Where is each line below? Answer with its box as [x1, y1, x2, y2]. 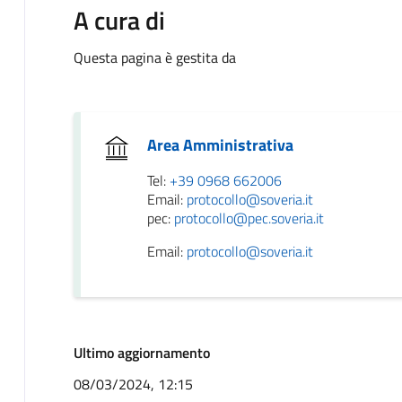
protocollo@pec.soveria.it [173, 206, 324, 229]
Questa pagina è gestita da [73, 46, 236, 68]
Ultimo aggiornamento [73, 341, 210, 363]
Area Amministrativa [146, 132, 293, 157]
